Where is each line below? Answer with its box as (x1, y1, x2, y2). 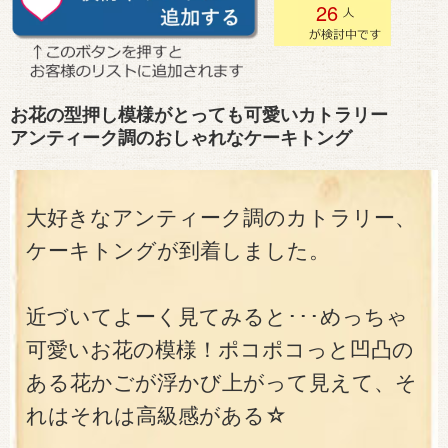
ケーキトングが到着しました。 (26, 237, 330, 263)
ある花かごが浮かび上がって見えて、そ (26, 369, 417, 395)
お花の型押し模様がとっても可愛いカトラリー (10, 100, 388, 127)
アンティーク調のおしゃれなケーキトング (10, 123, 352, 150)
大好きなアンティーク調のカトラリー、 (26, 204, 416, 230)
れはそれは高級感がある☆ (26, 402, 287, 428)
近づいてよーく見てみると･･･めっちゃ (26, 303, 408, 329)
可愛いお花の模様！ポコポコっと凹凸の (26, 336, 414, 362)
